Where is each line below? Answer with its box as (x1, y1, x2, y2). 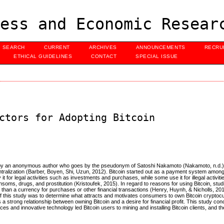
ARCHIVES (88, 44, 117, 50)
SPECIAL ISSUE (135, 53, 178, 59)
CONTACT (91, 53, 117, 59)
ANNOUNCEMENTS (135, 44, 185, 50)
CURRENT (44, 44, 70, 50)
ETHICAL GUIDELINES (13, 53, 72, 59)
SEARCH (2, 44, 25, 50)
